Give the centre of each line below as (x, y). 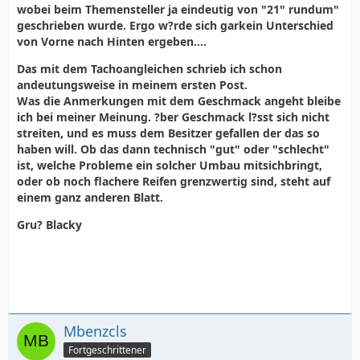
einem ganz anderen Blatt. (90, 197)
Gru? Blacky (49, 225)
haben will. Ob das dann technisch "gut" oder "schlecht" (173, 149)
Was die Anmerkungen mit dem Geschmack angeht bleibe (179, 101)
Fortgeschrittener (107, 350)
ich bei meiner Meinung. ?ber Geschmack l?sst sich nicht (173, 117)
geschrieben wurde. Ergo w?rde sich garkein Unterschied (175, 25)
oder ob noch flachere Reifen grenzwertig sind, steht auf (174, 181)
